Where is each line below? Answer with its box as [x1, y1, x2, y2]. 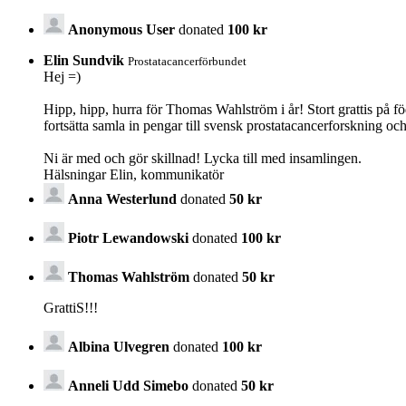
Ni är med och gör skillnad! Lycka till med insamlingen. [43, 150, 362, 166]
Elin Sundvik [43, 52, 124, 68]
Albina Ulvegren [68, 338, 169, 354]
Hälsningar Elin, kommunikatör [43, 166, 224, 182]
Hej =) [43, 68, 81, 84]
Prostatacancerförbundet [128, 53, 246, 68]
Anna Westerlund [68, 190, 177, 207]
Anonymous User [68, 21, 175, 37]
